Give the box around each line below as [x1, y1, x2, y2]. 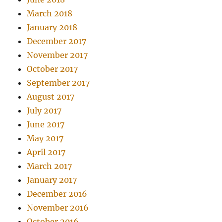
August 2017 [27, 92, 75, 102]
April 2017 [27, 147, 66, 158]
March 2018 [27, 8, 73, 19]
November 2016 [27, 203, 89, 213]
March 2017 [27, 161, 72, 171]
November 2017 [27, 50, 88, 60]
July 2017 [27, 106, 62, 116]
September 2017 [27, 78, 90, 88]
